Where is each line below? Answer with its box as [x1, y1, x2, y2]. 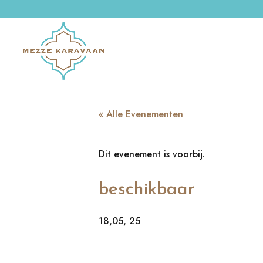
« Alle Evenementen [99, 107, 183, 121]
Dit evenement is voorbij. [99, 147, 205, 161]
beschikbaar [99, 181, 194, 199]
